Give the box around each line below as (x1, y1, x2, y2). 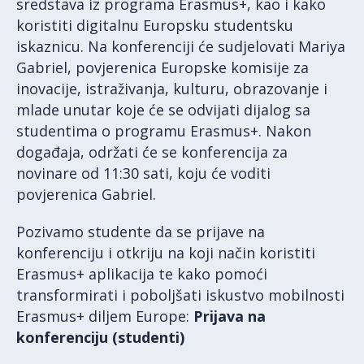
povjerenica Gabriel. (16, 184, 156, 204)
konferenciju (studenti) (16, 327, 184, 347)
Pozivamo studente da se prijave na (16, 221, 265, 241)
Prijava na (193, 305, 266, 326)
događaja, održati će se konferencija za (16, 141, 288, 162)
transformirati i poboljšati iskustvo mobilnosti (16, 284, 344, 305)
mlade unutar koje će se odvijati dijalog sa (16, 99, 310, 119)
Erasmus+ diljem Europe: (16, 305, 193, 326)
